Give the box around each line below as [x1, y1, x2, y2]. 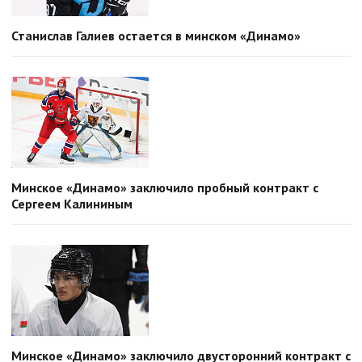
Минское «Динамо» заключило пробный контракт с [11, 179, 318, 196]
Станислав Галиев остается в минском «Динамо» [11, 27, 301, 44]
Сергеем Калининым [11, 196, 133, 213]
